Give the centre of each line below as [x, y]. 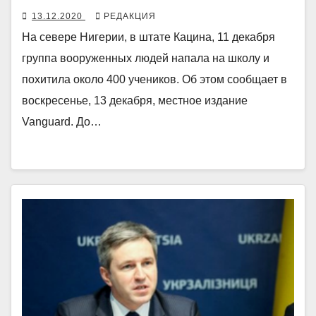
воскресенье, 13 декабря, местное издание [135, 100]
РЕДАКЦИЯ [130, 16]
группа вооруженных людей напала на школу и [146, 58]
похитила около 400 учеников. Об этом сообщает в [154, 79]
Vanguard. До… [62, 121]
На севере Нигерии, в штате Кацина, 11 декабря [148, 37]
